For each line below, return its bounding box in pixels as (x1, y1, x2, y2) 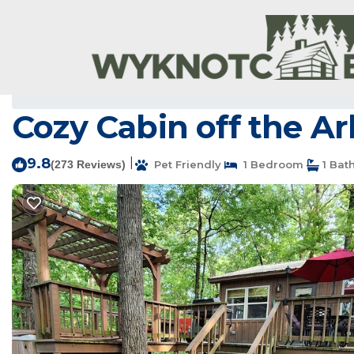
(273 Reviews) (51, 158, 126, 171)
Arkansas (172, 81, 221, 96)
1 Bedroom (237, 158, 303, 171)
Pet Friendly (148, 158, 221, 171)
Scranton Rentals (24, 81, 122, 96)
